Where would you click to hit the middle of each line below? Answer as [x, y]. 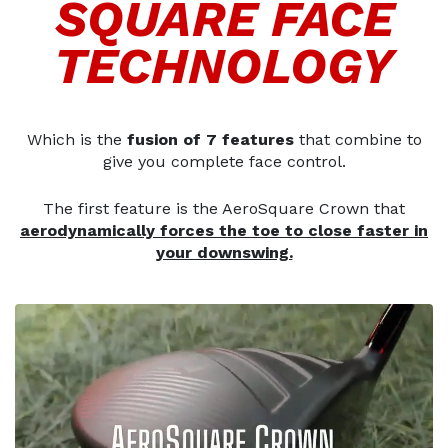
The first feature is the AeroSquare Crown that [224, 209]
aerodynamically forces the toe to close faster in [224, 231]
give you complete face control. [224, 162]
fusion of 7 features [210, 140]
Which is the [76, 140]
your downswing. [224, 253]
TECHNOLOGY [224, 66]
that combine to [357, 140]
